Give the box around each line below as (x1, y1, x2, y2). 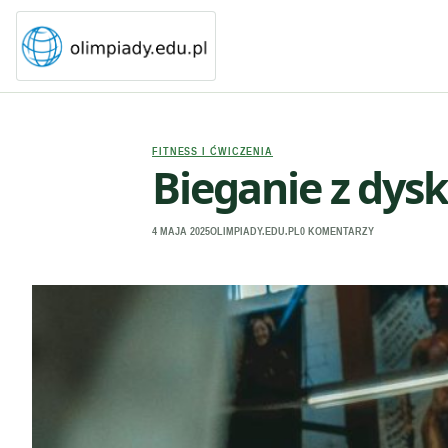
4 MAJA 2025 (152, 225, 210, 238)
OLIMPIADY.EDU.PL (210, 225, 300, 238)
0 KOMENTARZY (300, 225, 374, 238)
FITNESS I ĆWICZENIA (152, 145, 274, 157)
